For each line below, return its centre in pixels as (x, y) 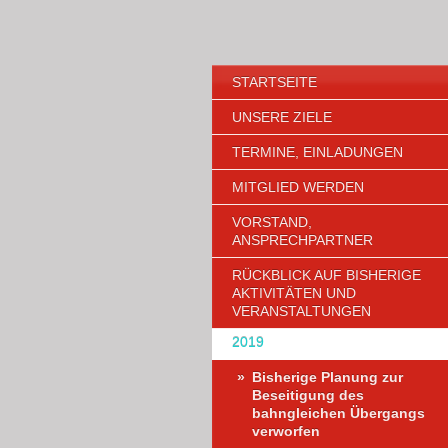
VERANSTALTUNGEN (301, 311)
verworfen (286, 431)
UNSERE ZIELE (282, 116)
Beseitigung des (308, 395)
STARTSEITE (274, 81)
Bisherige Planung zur (327, 377)
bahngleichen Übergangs (338, 413)
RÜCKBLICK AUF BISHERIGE (326, 275)
